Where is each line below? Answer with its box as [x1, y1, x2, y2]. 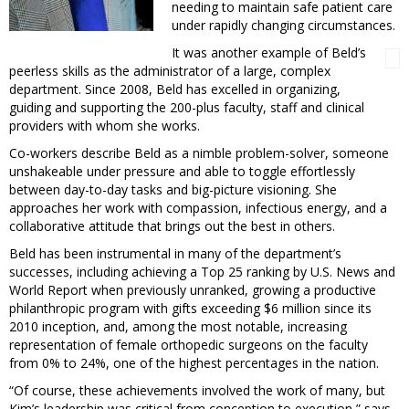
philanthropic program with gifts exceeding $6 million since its [9, 299, 372, 318]
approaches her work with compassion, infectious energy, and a [9, 199, 387, 217]
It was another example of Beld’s [172, 44, 366, 62]
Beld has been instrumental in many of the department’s [9, 245, 341, 263]
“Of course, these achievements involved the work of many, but [9, 382, 385, 400]
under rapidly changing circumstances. [172, 16, 395, 35]
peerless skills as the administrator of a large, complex [9, 62, 330, 80]
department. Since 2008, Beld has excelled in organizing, [9, 80, 341, 99]
